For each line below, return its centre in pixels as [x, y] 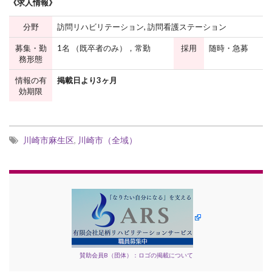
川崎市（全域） [107, 140]
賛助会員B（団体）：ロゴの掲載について [136, 255]
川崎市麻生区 [49, 140]
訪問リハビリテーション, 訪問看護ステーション [142, 26]
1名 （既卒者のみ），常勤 [104, 48]
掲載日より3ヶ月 [91, 80]
